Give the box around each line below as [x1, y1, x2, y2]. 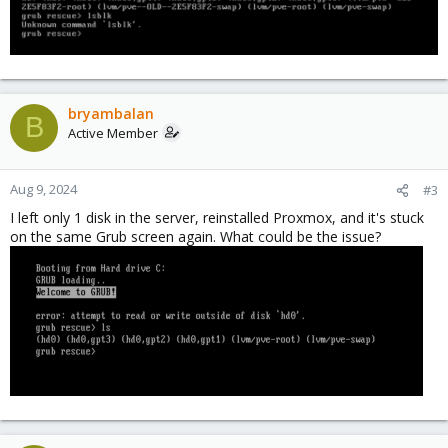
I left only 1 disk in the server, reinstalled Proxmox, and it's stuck [10, 207, 424, 227]
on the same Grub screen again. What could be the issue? [10, 226, 381, 246]
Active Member [68, 123, 158, 142]
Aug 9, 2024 [10, 179, 77, 198]
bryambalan [68, 103, 154, 123]
